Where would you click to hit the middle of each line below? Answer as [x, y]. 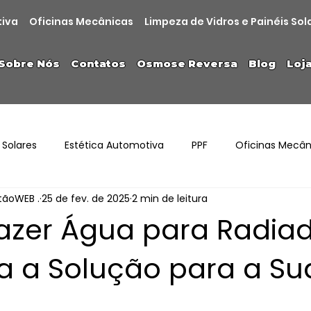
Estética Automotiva [114, 145]
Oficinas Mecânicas [82, 22]
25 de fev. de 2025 [86, 199]
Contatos [98, 64]
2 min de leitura [170, 199]
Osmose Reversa [187, 64]
